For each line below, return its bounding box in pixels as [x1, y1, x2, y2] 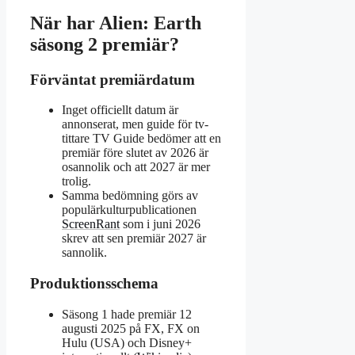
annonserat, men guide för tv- [62, 117, 208, 132]
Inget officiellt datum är [62, 103, 178, 117]
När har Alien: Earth [30, 12, 201, 33]
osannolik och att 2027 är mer [62, 160, 210, 174]
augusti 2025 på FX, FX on [62, 321, 200, 335]
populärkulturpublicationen [62, 203, 197, 217]
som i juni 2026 [120, 217, 200, 231]
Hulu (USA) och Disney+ [62, 335, 192, 349]
